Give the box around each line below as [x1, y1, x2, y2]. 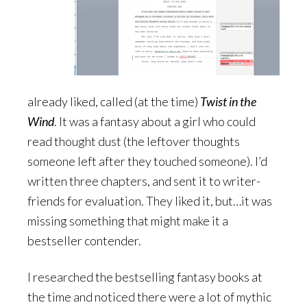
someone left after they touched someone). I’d [27, 153, 267, 169]
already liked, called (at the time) [27, 94, 200, 110]
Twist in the [200, 94, 256, 110]
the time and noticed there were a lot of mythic [27, 289, 271, 305]
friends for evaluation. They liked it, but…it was [27, 193, 272, 209]
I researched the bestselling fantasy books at [27, 269, 262, 285]
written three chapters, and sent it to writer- [27, 173, 260, 189]
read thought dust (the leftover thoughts [27, 134, 240, 149]
